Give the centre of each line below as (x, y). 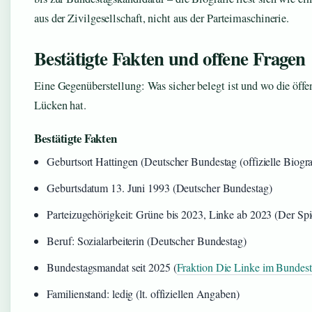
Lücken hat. (60, 105)
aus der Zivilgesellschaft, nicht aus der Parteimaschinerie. (162, 18)
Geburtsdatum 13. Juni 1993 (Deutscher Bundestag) (159, 188)
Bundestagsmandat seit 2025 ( (112, 267)
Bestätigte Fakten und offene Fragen (170, 58)
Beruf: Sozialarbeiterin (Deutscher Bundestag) (147, 241)
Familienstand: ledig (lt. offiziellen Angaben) (143, 294)
